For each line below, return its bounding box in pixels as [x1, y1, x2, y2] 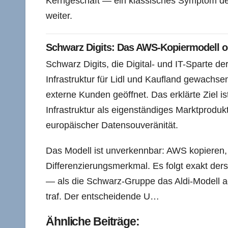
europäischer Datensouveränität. [46, 120, 178, 131]
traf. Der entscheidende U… [46, 191, 159, 202]
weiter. [46, 11, 72, 21]
